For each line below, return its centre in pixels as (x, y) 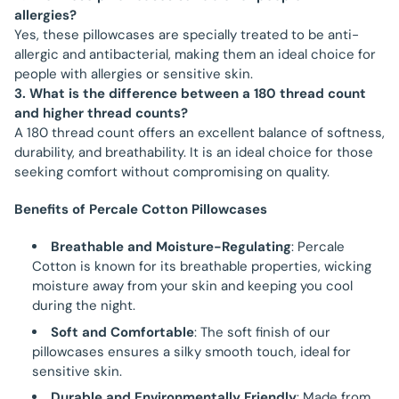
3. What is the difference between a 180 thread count (190, 94)
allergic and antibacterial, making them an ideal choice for (195, 55)
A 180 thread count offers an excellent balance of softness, (199, 133)
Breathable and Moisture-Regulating (171, 247)
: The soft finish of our (262, 332)
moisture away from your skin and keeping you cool (192, 286)
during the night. (84, 305)
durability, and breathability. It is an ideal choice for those (194, 153)
